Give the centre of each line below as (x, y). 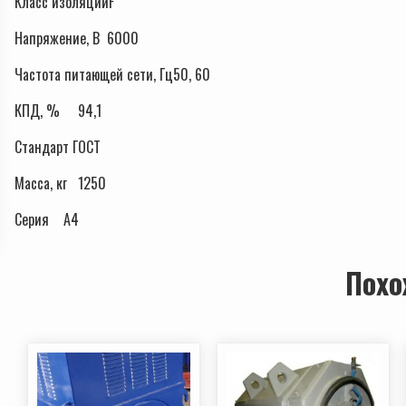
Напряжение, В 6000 (77, 39)
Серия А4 (47, 220)
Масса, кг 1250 (60, 184)
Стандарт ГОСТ (58, 147)
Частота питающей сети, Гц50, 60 (112, 75)
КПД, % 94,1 (58, 111)
